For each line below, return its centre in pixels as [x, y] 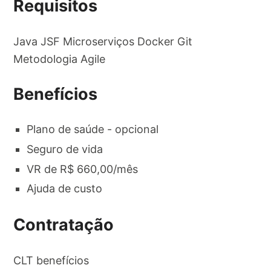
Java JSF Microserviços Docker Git [103, 41]
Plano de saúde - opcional [93, 129]
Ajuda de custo [65, 189]
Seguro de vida [65, 149]
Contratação [64, 225]
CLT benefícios [51, 260]
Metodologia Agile [60, 59]
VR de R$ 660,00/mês [83, 169]
